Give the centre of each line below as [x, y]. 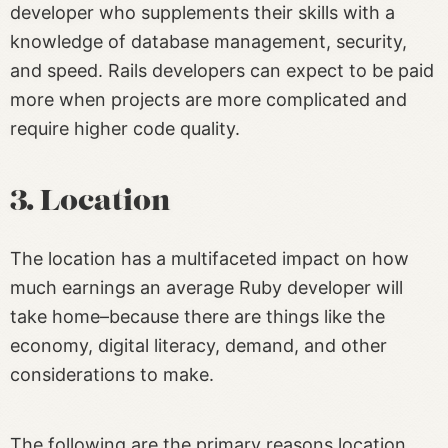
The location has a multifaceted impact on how [209, 259]
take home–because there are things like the [197, 317]
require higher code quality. [125, 129]
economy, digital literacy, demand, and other [198, 346]
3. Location [90, 203]
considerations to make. [112, 375]
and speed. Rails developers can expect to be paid [222, 71]
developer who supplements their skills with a [202, 13]
